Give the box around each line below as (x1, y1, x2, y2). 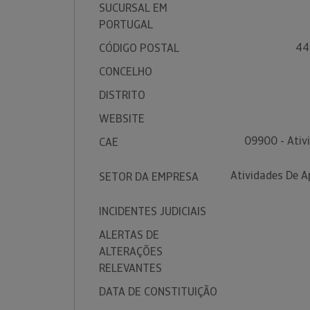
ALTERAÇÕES (99, 244, 163, 259)
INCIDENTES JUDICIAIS (99, 204, 206, 219)
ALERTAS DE (99, 228, 159, 242)
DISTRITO (99, 88, 145, 102)
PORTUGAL (99, 17, 153, 32)
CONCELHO (99, 64, 152, 79)
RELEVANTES (99, 261, 162, 275)
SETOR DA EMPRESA (99, 170, 199, 184)
